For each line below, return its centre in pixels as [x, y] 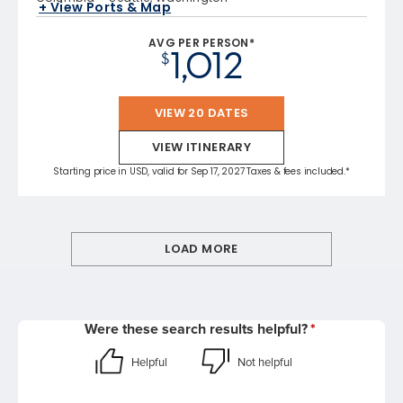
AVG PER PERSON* [201, 43]
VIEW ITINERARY [201, 148]
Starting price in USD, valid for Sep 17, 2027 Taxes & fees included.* [201, 172]
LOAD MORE [201, 249]
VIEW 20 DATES [201, 113]
